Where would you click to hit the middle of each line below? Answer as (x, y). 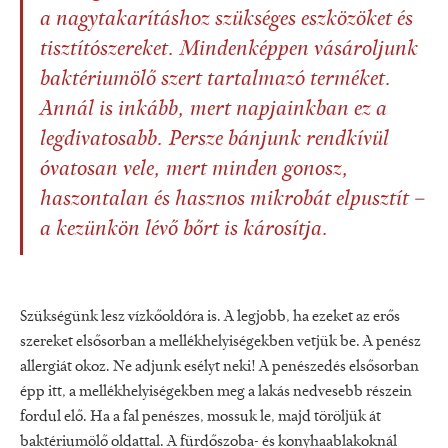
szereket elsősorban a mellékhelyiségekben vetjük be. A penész (220, 342)
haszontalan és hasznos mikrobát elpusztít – (233, 200)
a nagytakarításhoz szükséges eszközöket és (226, 20)
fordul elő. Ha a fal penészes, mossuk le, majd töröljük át (200, 417)
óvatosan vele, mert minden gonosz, (194, 170)
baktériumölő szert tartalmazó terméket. (216, 80)
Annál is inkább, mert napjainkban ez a (213, 110)
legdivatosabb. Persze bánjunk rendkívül (214, 140)
